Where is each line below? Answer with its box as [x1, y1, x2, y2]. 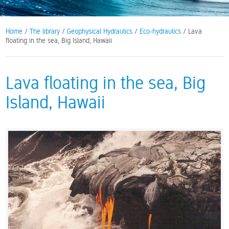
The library [30, 27, 60, 35]
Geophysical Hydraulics [67, 27, 133, 35]
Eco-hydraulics [140, 27, 181, 35]
